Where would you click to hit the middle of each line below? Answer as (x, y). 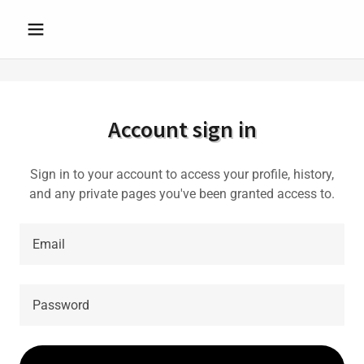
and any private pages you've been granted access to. (182, 194)
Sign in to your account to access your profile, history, (182, 174)
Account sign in (182, 129)
